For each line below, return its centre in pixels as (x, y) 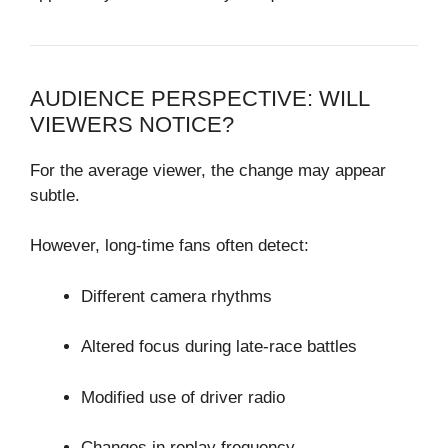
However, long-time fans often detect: (169, 246)
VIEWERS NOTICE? (132, 124)
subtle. (55, 195)
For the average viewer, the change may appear (208, 170)
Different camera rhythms (176, 296)
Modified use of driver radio (183, 397)
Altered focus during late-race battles (219, 347)
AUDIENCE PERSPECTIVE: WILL (199, 98)
